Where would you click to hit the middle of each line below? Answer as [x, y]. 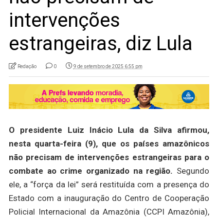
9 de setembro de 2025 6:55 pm [108, 67]
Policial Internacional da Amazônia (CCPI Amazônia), [109, 212]
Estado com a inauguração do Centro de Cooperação [109, 198]
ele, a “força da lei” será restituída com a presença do [109, 185]
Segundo [191, 171]
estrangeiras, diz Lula [100, 44]
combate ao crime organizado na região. [91, 171]
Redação [27, 67]
